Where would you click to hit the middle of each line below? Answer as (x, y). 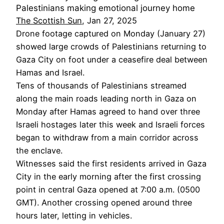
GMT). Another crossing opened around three (104, 202)
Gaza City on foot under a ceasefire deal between (112, 59)
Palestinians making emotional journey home (105, 8)
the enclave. (39, 150)
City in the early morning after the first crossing (108, 176)
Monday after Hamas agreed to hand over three (108, 111)
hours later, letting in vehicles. (74, 215)
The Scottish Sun (49, 20)
